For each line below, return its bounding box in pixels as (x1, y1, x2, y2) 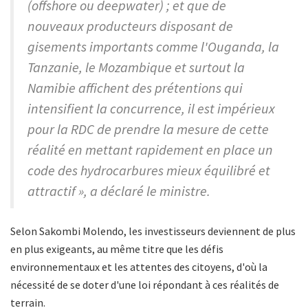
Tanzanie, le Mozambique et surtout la (27, 58, 245, 76)
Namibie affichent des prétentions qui (27, 79, 243, 97)
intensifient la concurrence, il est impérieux (27, 100, 275, 118)
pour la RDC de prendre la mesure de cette (27, 120, 269, 138)
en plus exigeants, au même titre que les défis (10, 242, 223, 256)
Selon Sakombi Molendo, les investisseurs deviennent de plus (10, 224, 296, 239)
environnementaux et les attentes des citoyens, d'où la (10, 260, 267, 274)
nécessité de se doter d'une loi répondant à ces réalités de (10, 278, 279, 292)
